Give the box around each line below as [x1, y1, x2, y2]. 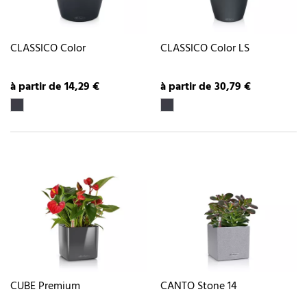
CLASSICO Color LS [160, 39, 249, 58]
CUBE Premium [10, 278, 80, 296]
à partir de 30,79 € [160, 78, 251, 97]
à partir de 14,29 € [10, 78, 99, 97]
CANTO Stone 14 [160, 278, 237, 296]
